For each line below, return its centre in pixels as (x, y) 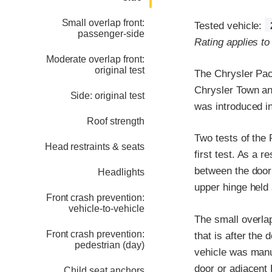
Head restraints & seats (94, 147)
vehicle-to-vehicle (107, 209)
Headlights (121, 172)
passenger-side (111, 34)
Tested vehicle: (230, 26)
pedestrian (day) (110, 245)
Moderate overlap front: (95, 59)
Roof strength (116, 121)
